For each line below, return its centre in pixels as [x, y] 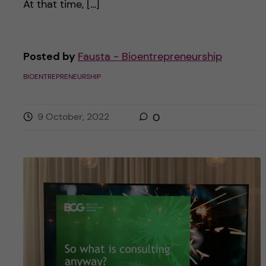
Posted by [50, 56]
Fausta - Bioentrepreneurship [150, 56]
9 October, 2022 [73, 116]
